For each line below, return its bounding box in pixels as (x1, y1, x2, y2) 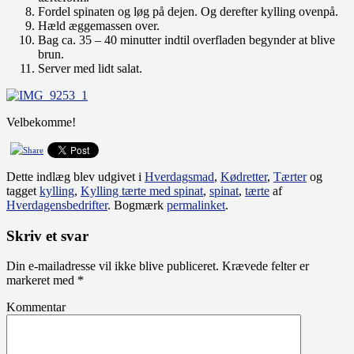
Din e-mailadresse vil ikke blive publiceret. (6, 259, 219, 273)
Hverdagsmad (145, 170, 214, 184)
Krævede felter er (219, 259, 309, 273)
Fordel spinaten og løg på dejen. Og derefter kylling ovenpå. (38, 4, 338, 18)
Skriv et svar (6, 227, 88, 244)
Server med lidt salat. (38, 61, 142, 75)
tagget (6, 184, 40, 198)
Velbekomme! (6, 115, 76, 129)
